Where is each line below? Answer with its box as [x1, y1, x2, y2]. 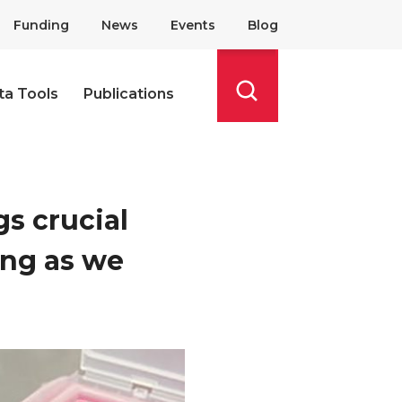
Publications [83, 84, 174, 102]
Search [233, 105, 284, 123]
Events [170, 17, 215, 33]
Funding [13, 17, 69, 33]
